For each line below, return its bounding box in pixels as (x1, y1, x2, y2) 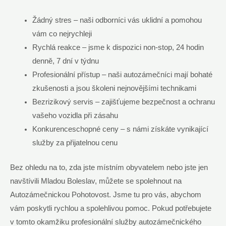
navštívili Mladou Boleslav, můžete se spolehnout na (10, 177, 182, 185)
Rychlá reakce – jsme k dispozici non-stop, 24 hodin (32, 43, 204, 51)
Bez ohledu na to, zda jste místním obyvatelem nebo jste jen (10, 163, 208, 172)
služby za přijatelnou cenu (32, 138, 118, 147)
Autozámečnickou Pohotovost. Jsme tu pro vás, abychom (10, 190, 201, 199)
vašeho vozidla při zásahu (32, 111, 118, 120)
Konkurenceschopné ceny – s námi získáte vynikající (32, 125, 208, 133)
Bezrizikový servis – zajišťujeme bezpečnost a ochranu (32, 97, 215, 106)
